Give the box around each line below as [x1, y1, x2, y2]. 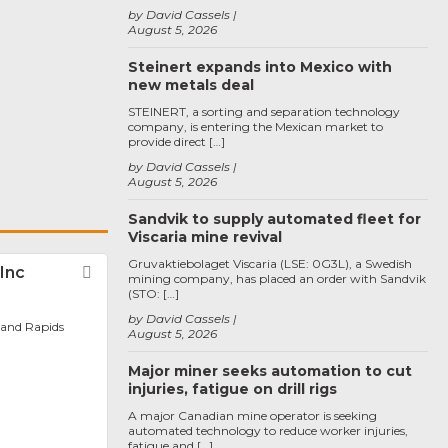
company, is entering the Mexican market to [128, 119, 383, 134]
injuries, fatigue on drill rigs [128, 380, 337, 398]
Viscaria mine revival [128, 228, 282, 246]
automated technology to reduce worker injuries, [128, 423, 408, 438]
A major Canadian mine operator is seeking [128, 408, 377, 423]
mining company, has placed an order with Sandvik [128, 271, 426, 286]
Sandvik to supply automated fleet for [128, 210, 421, 228]
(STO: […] [128, 286, 179, 301]
